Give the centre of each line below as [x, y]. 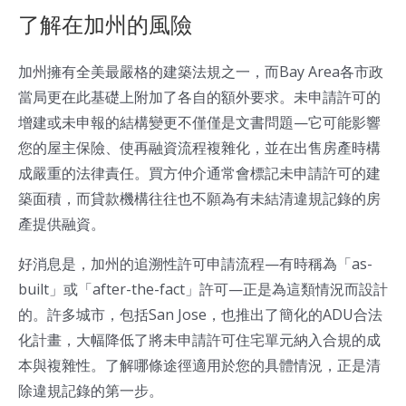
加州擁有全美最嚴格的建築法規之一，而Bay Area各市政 [201, 72]
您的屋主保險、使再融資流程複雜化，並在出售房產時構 [199, 148]
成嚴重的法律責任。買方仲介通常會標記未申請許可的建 [199, 174]
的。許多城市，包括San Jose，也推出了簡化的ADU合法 [200, 315]
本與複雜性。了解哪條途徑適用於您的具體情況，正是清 [199, 366]
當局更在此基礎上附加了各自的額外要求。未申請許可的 [199, 97]
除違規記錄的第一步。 [91, 391]
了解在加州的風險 [105, 25]
